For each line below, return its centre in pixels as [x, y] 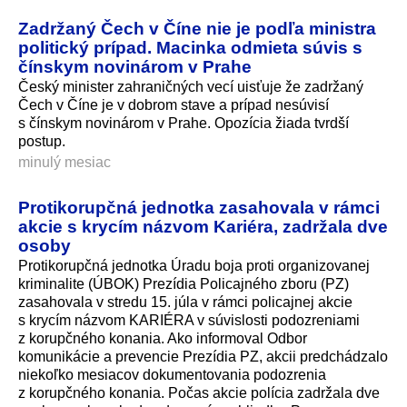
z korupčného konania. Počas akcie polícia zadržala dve [199, 393]
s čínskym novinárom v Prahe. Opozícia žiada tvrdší [184, 124]
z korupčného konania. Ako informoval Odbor [163, 339]
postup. [42, 142]
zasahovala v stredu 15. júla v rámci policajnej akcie [185, 303]
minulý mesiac [65, 163]
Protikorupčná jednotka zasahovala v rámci [199, 208]
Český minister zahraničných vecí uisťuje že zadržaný [191, 87]
